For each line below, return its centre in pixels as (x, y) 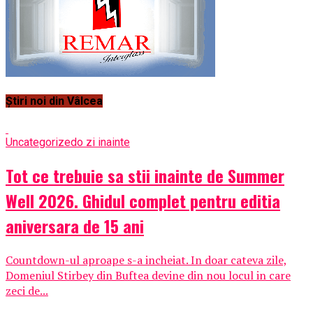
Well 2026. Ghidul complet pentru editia (143, 201)
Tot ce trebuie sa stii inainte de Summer (145, 176)
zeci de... (27, 291)
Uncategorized (41, 143)
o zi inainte (103, 143)
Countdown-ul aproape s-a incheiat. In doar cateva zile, (146, 260)
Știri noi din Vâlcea (54, 101)
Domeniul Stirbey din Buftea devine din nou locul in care (148, 276)
